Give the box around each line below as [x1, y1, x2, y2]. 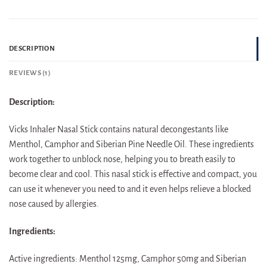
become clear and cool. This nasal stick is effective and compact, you [9, 169, 257, 179]
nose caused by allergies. [9, 199, 99, 209]
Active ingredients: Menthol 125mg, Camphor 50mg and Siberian [9, 253, 246, 263]
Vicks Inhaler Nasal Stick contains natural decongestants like [9, 125, 228, 135]
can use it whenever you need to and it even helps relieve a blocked [9, 184, 251, 194]
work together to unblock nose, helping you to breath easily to [9, 154, 235, 164]
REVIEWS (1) [9, 69, 51, 77]
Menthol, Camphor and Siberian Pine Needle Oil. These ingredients [9, 139, 254, 150]
